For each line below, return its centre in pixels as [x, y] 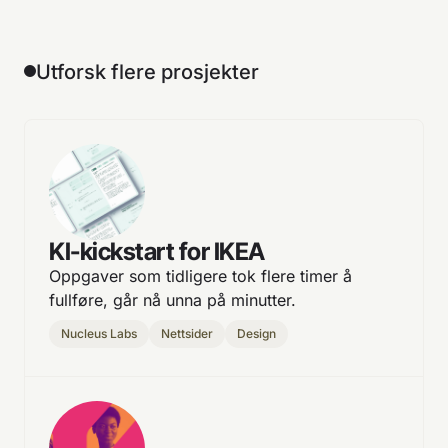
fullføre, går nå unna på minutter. [172, 299]
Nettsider [187, 333]
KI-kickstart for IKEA [157, 251]
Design [256, 333]
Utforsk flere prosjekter [147, 71]
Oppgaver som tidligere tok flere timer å [200, 275]
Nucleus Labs [99, 333]
